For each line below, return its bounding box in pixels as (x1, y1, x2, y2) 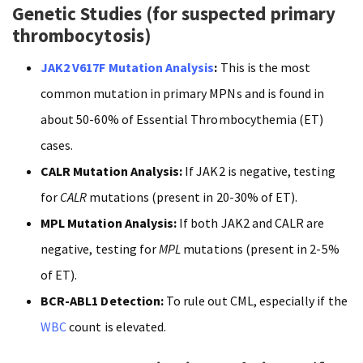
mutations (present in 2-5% (181, 240, 340, 257)
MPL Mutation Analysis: (41, 214, 177, 231)
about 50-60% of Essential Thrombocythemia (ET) (41, 110, 324, 127)
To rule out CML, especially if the (163, 292, 348, 309)
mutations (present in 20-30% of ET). (87, 188, 298, 205)
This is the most (217, 58, 311, 75)
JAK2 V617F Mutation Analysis (41, 58, 215, 75)
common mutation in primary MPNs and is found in (41, 84, 325, 101)
